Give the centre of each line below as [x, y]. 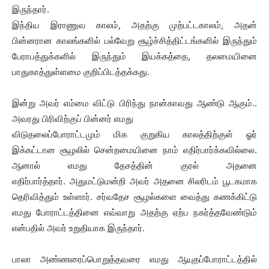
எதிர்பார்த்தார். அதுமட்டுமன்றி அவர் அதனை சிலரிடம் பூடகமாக [134, 181]
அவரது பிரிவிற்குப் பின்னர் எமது [73, 119]
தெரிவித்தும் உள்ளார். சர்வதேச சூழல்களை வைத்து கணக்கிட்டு [134, 197]
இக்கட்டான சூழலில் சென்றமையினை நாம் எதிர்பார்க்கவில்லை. [134, 150]
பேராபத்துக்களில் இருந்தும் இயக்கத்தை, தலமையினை [134, 56]
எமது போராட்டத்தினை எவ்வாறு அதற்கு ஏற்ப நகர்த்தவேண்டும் [134, 212]
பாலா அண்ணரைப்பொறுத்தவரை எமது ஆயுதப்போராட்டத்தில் [134, 259]
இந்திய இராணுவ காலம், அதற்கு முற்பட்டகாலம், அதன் [134, 25]
